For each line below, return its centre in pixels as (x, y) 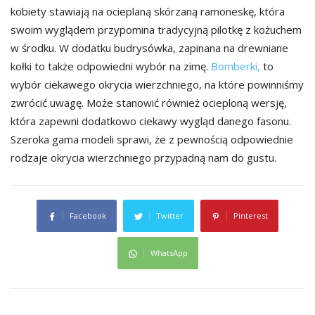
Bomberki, (236, 66)
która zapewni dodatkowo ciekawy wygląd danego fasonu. (151, 121)
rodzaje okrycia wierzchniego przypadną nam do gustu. (143, 157)
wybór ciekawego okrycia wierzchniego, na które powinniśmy (157, 84)
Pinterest (251, 215)
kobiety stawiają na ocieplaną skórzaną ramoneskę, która (148, 11)
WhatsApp (169, 252)
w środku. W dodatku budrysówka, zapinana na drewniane (149, 47)
